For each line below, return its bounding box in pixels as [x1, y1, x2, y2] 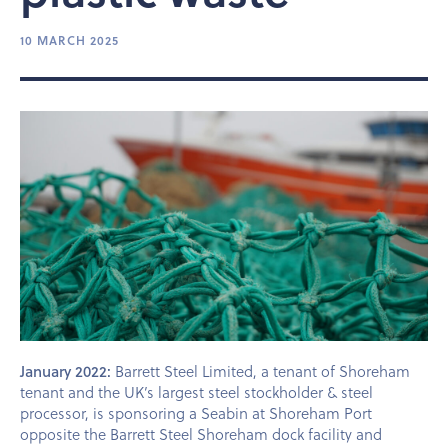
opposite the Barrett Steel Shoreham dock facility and [20, 422, 382, 445]
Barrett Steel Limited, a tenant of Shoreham [111, 359, 410, 382]
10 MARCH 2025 [20, 32, 119, 50]
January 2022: [20, 359, 111, 382]
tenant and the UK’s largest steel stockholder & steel [20, 380, 373, 403]
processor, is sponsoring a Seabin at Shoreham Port [20, 401, 372, 424]
